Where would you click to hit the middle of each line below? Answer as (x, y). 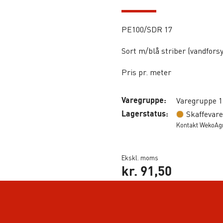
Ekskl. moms (140, 158)
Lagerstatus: (145, 113)
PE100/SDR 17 (147, 29)
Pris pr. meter (146, 72)
